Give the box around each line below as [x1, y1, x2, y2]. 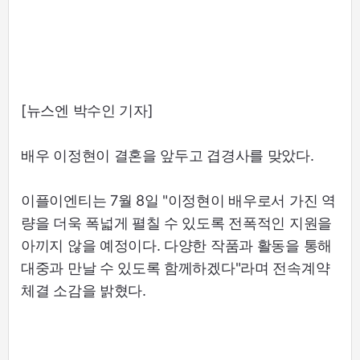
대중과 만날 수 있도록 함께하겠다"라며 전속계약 [21, 259, 330, 276]
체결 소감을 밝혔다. [21, 281, 146, 299]
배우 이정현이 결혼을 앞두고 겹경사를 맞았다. [21, 146, 314, 164]
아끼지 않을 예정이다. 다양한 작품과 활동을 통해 [21, 236, 332, 254]
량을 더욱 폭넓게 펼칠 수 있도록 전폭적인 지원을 [21, 214, 332, 231]
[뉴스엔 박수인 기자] [21, 101, 153, 119]
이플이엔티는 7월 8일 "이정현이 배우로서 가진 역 [21, 191, 336, 209]
